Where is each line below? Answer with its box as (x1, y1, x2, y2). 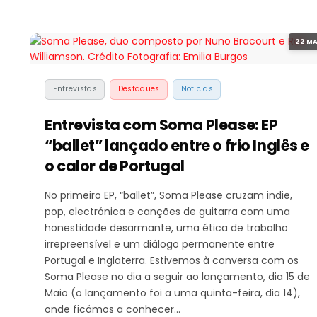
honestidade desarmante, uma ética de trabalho (45, 220, 288, 235)
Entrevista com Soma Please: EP (45, 114, 278, 135)
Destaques (117, 83, 160, 95)
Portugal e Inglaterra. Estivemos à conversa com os (45, 253, 299, 267)
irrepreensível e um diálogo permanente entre (45, 236, 275, 251)
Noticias (180, 83, 213, 95)
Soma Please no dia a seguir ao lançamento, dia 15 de (45, 269, 310, 284)
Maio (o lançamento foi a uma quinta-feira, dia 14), (45, 285, 300, 300)
